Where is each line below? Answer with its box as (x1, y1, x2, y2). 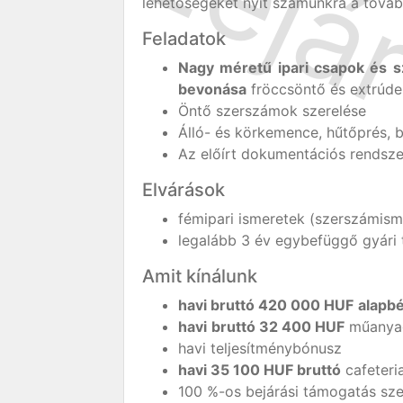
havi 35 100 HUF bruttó (178, 361, 341, 379)
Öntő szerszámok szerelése (178, 102, 366, 120)
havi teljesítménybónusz (178, 339, 342, 357)
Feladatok (142, 28, 226, 49)
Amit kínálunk (142, 265, 257, 287)
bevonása (178, 80, 246, 98)
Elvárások (142, 179, 225, 201)
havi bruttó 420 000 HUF (178, 296, 354, 314)
